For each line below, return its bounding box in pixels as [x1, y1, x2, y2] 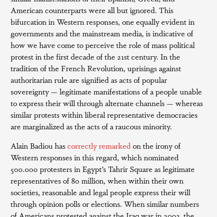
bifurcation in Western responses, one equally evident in [11, 16, 195, 27]
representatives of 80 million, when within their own [11, 175, 184, 186]
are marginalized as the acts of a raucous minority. [11, 121, 172, 132]
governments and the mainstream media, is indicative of [11, 28, 194, 39]
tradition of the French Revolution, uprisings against [11, 62, 182, 74]
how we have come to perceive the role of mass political [11, 39, 195, 50]
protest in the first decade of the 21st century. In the [11, 51, 181, 62]
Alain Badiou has [11, 140, 68, 151]
